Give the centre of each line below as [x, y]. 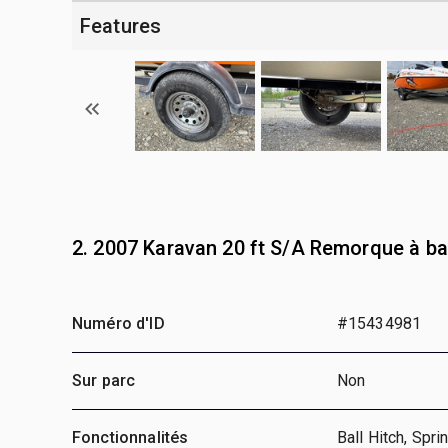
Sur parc [104, 380]
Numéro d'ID [118, 323]
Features [121, 25]
